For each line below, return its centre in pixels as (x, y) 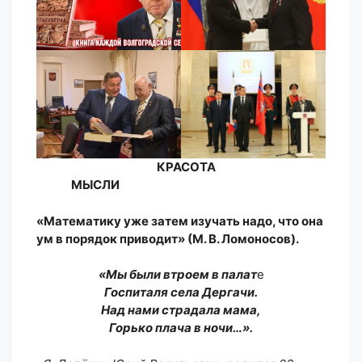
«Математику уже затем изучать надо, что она (180, 221)
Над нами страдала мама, (181, 310)
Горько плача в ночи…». (181, 328)
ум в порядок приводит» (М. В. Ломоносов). (168, 238)
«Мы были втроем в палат (177, 275)
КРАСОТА (186, 167)
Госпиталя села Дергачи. (181, 293)
